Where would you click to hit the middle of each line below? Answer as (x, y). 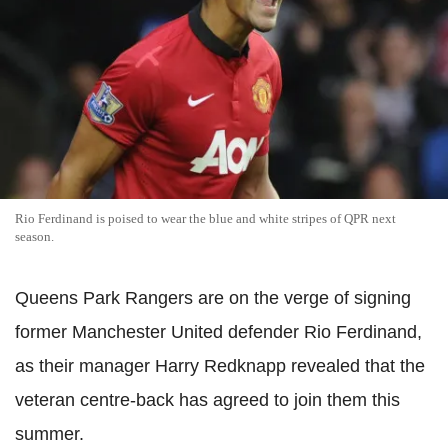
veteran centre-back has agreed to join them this (207, 399)
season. (34, 236)
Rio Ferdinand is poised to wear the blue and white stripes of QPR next (205, 218)
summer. (49, 433)
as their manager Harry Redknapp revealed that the (220, 365)
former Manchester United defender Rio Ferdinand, (218, 331)
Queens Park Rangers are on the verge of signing (213, 297)
